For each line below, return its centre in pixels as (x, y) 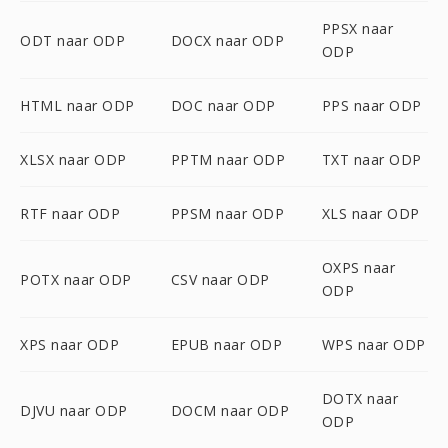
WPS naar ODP (373, 344)
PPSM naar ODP (227, 213)
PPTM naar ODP (228, 159)
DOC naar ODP (223, 105)
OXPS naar (358, 267)
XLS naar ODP (370, 213)
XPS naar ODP (69, 344)
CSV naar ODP (220, 279)
